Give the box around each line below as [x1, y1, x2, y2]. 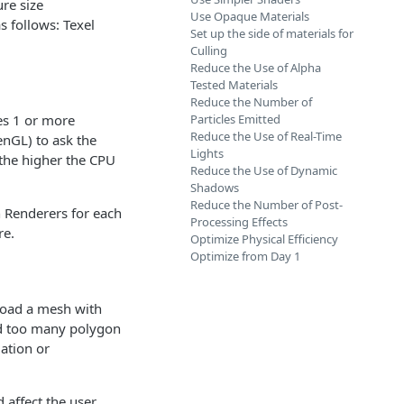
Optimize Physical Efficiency [190, 231, 338, 247]
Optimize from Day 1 [190, 248, 300, 264]
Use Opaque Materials [190, 8, 309, 24]
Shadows [190, 179, 239, 196]
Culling [190, 42, 227, 59]
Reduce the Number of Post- [190, 197, 343, 213]
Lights [190, 145, 224, 161]
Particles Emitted [190, 111, 280, 127]
